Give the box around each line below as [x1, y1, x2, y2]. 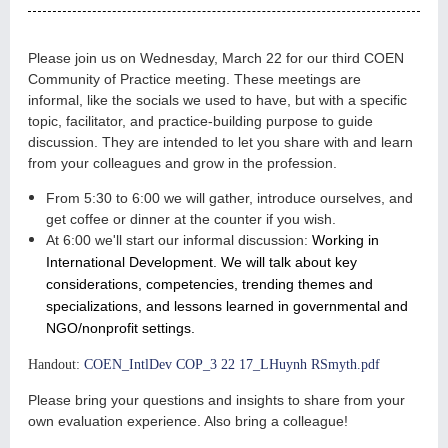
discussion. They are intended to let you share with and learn [28, 134, 413, 151]
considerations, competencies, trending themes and [46, 276, 373, 293]
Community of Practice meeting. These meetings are [28, 71, 361, 88]
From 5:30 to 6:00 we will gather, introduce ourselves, [46, 190, 389, 207]
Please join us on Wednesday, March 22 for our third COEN [28, 50, 404, 67]
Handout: [28, 357, 84, 373]
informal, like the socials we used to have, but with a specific [28, 92, 407, 109]
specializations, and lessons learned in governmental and [46, 298, 408, 315]
